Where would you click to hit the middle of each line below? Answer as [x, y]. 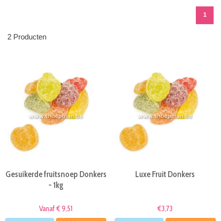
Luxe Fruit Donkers [165, 174]
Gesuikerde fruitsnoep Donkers [56, 174]
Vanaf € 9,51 [56, 209]
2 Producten [27, 37]
